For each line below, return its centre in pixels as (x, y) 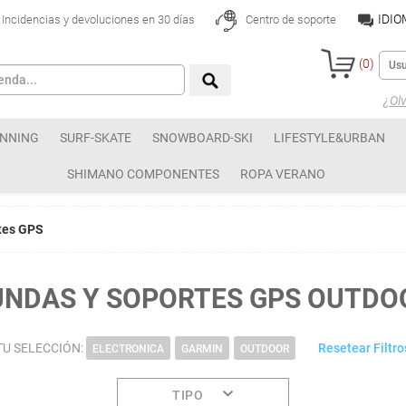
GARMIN (202, 349)
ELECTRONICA (128, 349)
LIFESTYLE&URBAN (329, 138)
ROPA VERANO (283, 174)
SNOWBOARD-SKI (203, 138)
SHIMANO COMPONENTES (143, 174)
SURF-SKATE (96, 138)
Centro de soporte (289, 20)
